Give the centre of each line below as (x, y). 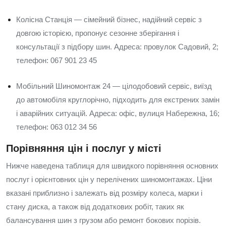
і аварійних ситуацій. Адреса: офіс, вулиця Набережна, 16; (118, 113)
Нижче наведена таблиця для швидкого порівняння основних (112, 166)
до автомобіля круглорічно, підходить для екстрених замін (118, 100)
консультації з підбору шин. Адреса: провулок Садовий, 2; (117, 47)
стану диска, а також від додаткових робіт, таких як (95, 207)
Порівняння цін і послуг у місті (84, 148)
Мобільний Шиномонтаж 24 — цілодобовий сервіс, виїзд (114, 86)
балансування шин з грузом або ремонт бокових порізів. (103, 220)
